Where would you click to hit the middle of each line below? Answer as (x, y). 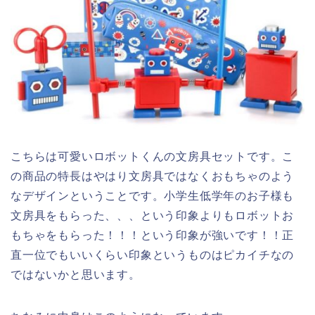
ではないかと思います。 (76, 275)
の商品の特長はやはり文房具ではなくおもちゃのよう (153, 176)
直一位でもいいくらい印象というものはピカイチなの (153, 255)
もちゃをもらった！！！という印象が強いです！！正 (153, 236)
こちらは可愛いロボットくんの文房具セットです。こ (153, 157)
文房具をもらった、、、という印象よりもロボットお (153, 216)
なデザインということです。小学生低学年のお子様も (153, 196)
